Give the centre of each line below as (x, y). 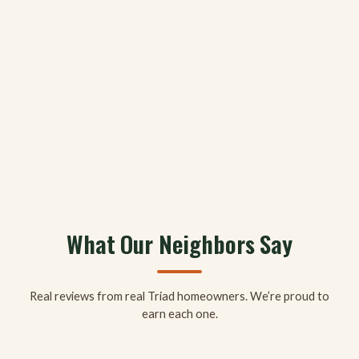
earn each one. (179, 314)
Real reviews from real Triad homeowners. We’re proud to (179, 296)
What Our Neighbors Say (179, 243)
